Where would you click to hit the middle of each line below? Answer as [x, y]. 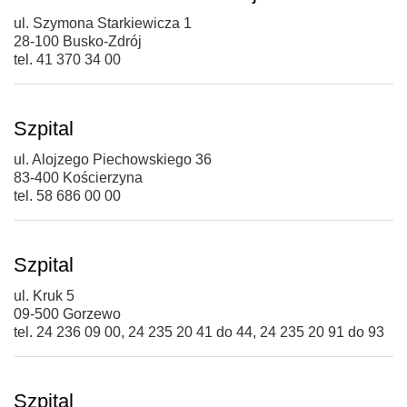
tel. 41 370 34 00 [67, 59]
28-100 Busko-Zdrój [78, 41]
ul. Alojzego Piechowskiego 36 [113, 159]
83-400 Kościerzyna [78, 177]
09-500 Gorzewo [67, 313]
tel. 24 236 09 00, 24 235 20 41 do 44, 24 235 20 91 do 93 [199, 332]
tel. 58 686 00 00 [67, 195]
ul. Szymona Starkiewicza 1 [103, 23]
